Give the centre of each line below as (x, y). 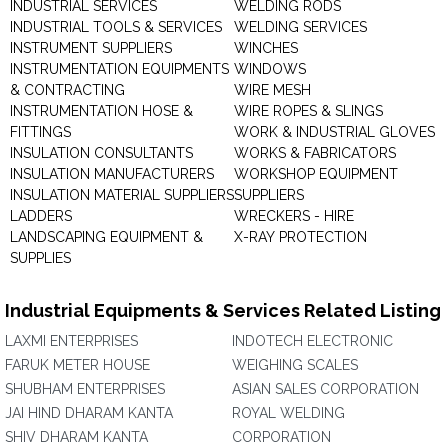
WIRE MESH (272, 90)
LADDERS (41, 216)
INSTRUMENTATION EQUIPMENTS (119, 69)
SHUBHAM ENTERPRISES (85, 389)
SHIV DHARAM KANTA (76, 437)
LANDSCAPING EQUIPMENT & (106, 237)
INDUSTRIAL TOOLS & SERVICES (116, 27)
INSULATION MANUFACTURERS (112, 174)
